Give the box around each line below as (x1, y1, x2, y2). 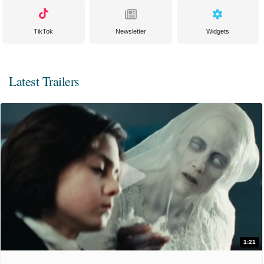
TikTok (34, 28, 54, 35)
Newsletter (115, 28, 146, 35)
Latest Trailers (9, 72, 80, 90)
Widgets (206, 28, 230, 35)
